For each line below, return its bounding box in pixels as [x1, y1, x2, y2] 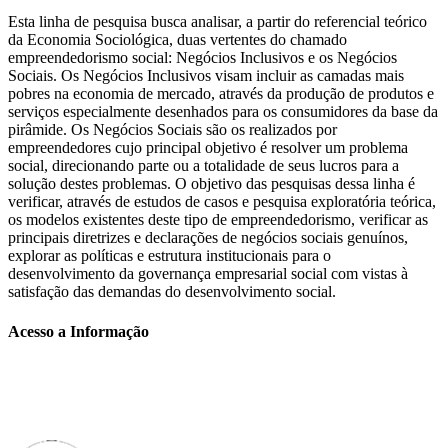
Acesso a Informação [8, 322, 149, 340]
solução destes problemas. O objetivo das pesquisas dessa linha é [8, 175, 415, 193]
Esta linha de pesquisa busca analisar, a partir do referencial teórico [8, 13, 427, 31]
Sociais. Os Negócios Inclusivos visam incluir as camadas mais [8, 67, 404, 85]
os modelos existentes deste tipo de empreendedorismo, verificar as [8, 211, 428, 229]
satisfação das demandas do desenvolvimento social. [8, 283, 336, 301]
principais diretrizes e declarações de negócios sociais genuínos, [8, 229, 408, 247]
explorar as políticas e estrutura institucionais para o [8, 247, 331, 265]
